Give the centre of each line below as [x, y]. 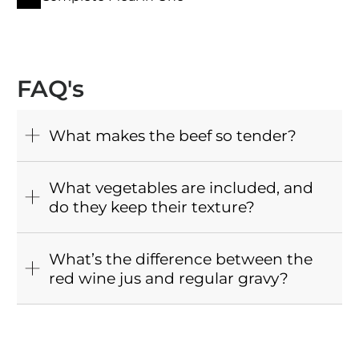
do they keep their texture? [152, 207]
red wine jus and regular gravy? [169, 278]
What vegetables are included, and [182, 188]
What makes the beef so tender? [173, 136]
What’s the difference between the [181, 259]
